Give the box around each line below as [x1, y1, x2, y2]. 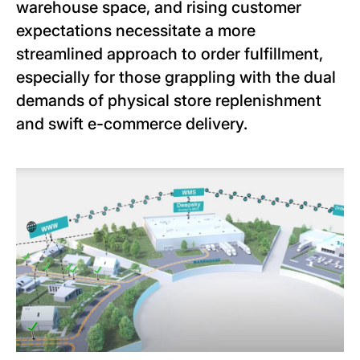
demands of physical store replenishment [16, 91, 321, 110]
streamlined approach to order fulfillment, [16, 44, 323, 63]
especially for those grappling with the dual [16, 67, 336, 87]
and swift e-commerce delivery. [16, 114, 247, 133]
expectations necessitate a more [16, 21, 256, 40]
